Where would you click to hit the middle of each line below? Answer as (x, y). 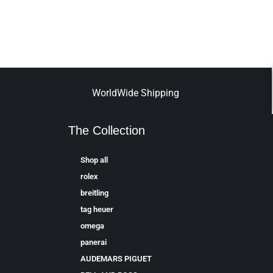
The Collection (107, 131)
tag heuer (97, 210)
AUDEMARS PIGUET (116, 259)
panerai (94, 243)
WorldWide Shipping (136, 93)
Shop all (94, 160)
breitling (94, 193)
